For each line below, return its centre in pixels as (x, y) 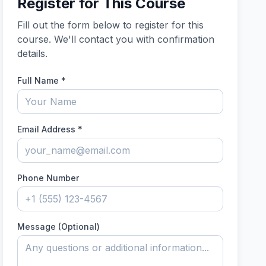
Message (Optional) (59, 227)
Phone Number (48, 178)
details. (33, 53)
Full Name (38, 80)
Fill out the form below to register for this (111, 25)
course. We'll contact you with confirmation (116, 39)
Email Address (47, 129)
